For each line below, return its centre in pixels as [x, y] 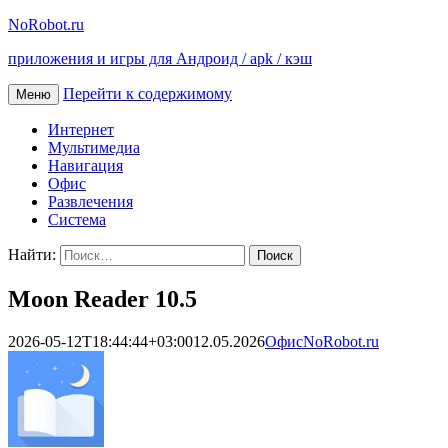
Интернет [81, 129]
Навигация [85, 165]
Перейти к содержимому [147, 93]
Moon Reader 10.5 [102, 298]
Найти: [32, 254]
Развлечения [90, 201]
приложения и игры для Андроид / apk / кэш [160, 58]
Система [77, 219]
